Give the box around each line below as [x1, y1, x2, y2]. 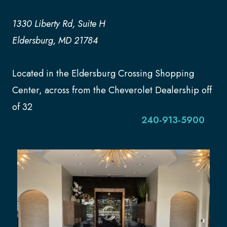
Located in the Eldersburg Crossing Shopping [12, 66, 194, 80]
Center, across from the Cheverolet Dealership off [12, 83, 212, 97]
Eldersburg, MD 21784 [12, 33, 98, 47]
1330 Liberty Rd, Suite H [12, 16, 105, 30]
